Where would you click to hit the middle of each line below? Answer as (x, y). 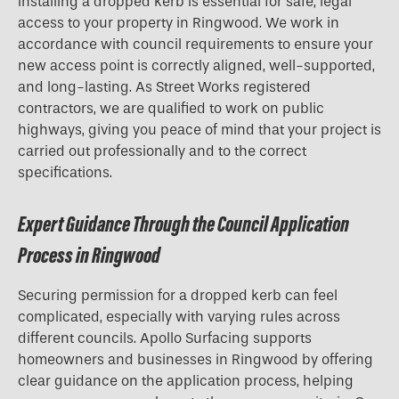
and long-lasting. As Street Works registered (164, 87)
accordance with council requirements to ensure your (195, 45)
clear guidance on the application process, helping (186, 381)
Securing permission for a (104, 296)
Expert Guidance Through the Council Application (183, 224)
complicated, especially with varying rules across (179, 317)
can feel (309, 296)
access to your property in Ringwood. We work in (179, 23)
